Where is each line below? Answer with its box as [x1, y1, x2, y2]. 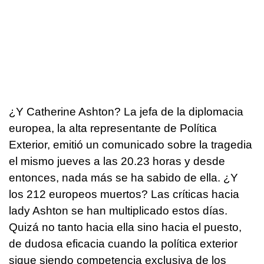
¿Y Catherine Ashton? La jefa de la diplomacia [9, 105, 243, 118]
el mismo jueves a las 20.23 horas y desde [9, 155, 225, 168]
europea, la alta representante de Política [9, 122, 217, 135]
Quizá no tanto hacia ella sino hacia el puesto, [9, 221, 242, 234]
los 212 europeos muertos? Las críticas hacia [9, 188, 239, 201]
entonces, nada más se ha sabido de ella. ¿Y [9, 171, 238, 184]
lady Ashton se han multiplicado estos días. [9, 204, 227, 217]
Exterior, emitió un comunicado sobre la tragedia [9, 138, 252, 151]
